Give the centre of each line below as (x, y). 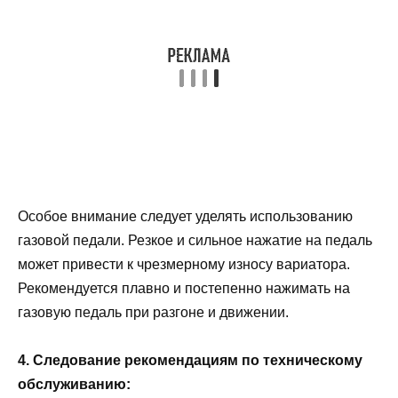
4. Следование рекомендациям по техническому (190, 361)
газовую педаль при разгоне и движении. (153, 312)
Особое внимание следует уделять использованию (185, 216)
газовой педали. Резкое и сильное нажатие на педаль (195, 240)
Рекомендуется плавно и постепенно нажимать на (184, 288)
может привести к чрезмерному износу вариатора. (184, 264)
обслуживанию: (74, 385)
